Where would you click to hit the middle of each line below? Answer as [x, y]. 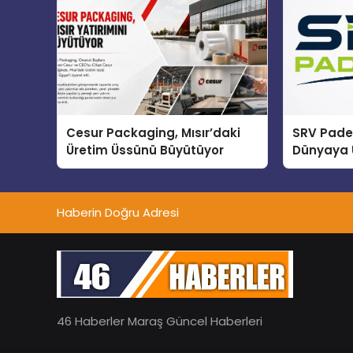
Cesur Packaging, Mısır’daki [154, 132]
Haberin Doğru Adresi [118, 212]
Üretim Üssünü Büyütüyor [145, 150]
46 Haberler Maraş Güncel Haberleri [160, 321]
